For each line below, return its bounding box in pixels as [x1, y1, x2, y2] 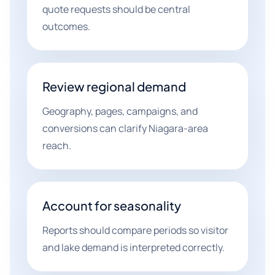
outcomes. [42, 20, 90, 33]
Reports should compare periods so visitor [42, 223, 228, 237]
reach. [42, 139, 71, 152]
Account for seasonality [42, 198, 181, 213]
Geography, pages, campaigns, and [42, 104, 198, 118]
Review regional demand [42, 79, 186, 94]
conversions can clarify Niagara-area [42, 122, 208, 135]
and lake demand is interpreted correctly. [42, 241, 225, 254]
